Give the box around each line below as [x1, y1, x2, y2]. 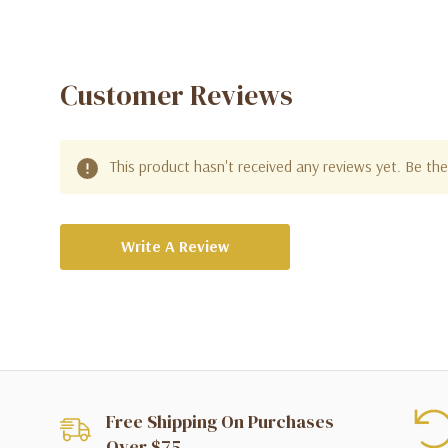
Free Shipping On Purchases [105, 409, 334, 435]
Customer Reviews [60, 76, 293, 115]
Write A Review [121, 236, 229, 257]
